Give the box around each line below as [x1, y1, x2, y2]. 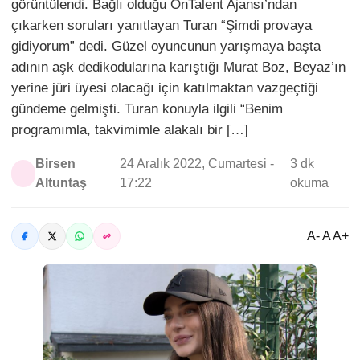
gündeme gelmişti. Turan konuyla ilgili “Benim [11, 101, 283, 117]
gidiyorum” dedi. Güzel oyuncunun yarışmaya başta [11, 39, 321, 54]
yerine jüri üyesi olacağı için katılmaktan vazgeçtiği [11, 80, 318, 96]
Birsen [35, 157, 76, 170]
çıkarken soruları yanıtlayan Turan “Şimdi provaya [11, 18, 312, 33]
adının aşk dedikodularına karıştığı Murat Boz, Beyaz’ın [11, 59, 346, 75]
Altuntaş [35, 176, 88, 190]
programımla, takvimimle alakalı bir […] [11, 122, 248, 137]
